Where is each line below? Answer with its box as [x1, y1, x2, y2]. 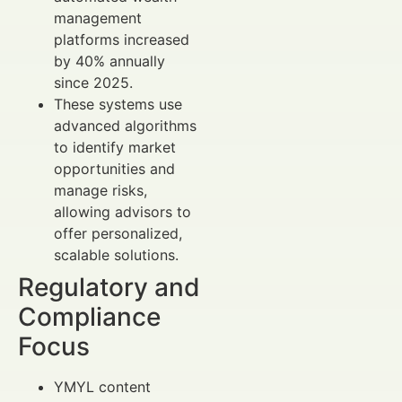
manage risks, [54, 180, 147, 199]
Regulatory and [18, 271, 200, 302]
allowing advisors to [54, 202, 191, 221]
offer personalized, [54, 223, 182, 242]
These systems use [54, 94, 182, 113]
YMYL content [54, 377, 151, 396]
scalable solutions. [54, 245, 179, 264]
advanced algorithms [54, 116, 197, 135]
